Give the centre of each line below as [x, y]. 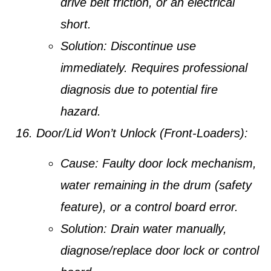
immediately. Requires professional [154, 67]
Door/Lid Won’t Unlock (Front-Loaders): [142, 133]
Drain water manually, [167, 229]
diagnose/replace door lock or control [160, 251]
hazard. [81, 111]
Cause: [80, 164]
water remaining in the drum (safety [156, 185]
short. [76, 24]
